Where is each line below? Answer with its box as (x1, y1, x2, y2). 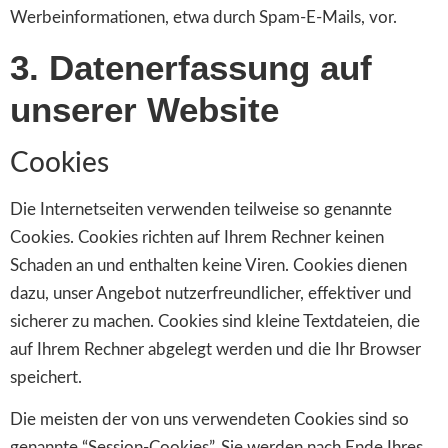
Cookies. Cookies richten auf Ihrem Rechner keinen (10, 228, 384, 246)
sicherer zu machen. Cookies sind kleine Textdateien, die (10, 312, 420, 330)
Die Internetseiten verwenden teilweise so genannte (10, 200, 392, 218)
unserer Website (10, 89, 279, 129)
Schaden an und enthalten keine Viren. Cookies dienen (10, 256, 407, 274)
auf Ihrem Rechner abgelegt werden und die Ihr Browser (10, 340, 421, 358)
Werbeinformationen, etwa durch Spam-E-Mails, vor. (10, 9, 397, 27)
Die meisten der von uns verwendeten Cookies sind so (10, 410, 409, 428)
